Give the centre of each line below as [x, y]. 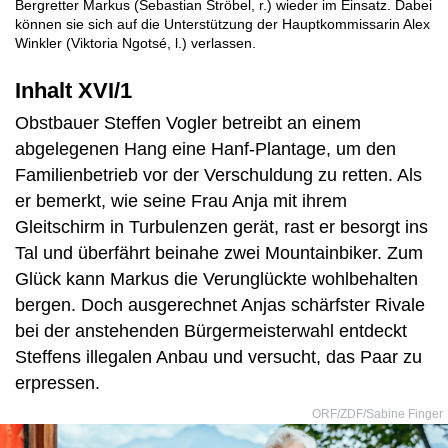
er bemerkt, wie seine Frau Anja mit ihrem [181, 201]
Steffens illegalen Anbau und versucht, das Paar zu [218, 357]
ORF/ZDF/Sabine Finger [377, 414]
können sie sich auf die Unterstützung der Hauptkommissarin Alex [222, 24]
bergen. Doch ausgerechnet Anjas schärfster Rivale [220, 305]
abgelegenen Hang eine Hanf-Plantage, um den [205, 149]
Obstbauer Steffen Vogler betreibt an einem [188, 123]
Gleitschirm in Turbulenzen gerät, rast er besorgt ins [221, 227]
